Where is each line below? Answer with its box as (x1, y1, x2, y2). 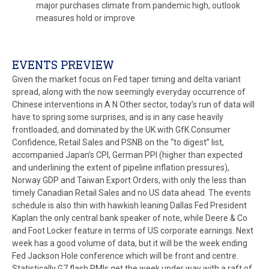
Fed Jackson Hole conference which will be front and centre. (12, 251, 238, 261)
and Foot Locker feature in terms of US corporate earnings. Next (12, 226, 253, 235)
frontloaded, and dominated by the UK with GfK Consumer (12, 125, 231, 134)
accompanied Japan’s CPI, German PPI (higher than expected (12, 150, 243, 160)
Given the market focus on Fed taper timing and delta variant (12, 74, 241, 84)
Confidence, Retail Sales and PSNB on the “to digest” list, (12, 138, 224, 147)
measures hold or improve (36, 13, 135, 23)
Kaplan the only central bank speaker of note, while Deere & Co (12, 213, 247, 223)
